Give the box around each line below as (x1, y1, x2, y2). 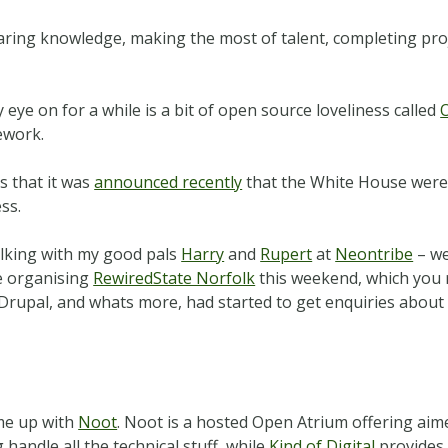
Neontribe (335, 242, 414, 265)
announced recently (94, 170, 243, 193)
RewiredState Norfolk (93, 266, 256, 289)
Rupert (260, 242, 313, 265)
